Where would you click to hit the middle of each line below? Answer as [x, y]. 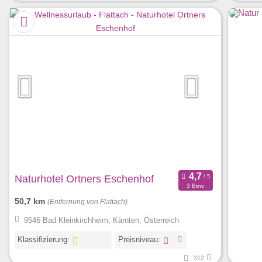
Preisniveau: [139, 239]
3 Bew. [195, 186]
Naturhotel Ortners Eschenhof [84, 179]
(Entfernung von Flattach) [87, 202]
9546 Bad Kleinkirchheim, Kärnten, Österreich [101, 220]
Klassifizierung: [44, 239]
